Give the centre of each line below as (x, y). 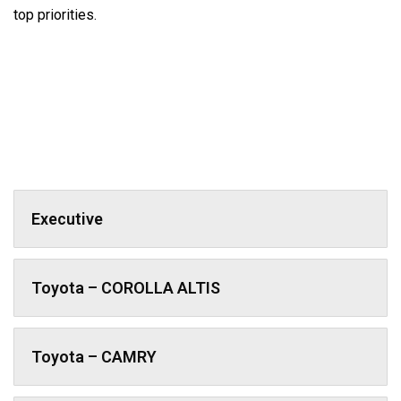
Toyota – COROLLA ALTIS (126, 287)
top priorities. (55, 14)
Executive (67, 218)
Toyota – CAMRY (94, 356)
